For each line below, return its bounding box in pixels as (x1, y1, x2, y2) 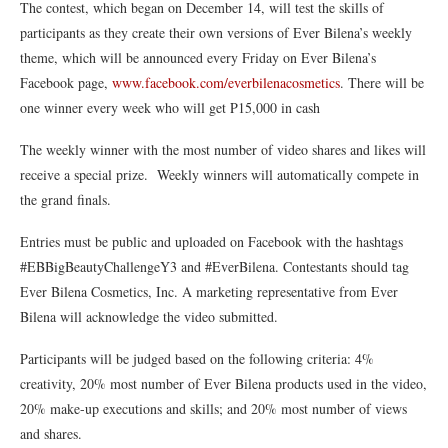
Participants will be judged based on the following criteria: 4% (20, 348, 374, 368)
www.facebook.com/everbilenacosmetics (112, 72, 340, 92)
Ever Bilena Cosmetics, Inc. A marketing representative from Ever (20, 281, 398, 301)
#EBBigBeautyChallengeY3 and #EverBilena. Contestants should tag (20, 256, 409, 276)
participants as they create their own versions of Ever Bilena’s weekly (20, 22, 412, 42)
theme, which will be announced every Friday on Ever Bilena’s (20, 47, 376, 67)
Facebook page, (20, 72, 112, 92)
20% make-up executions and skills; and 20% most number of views (20, 398, 407, 418)
